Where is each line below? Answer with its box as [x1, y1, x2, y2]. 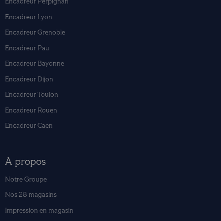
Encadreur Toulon [5, 90, 58, 99]
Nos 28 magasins [5, 190, 57, 199]
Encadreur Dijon [5, 74, 53, 83]
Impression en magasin [5, 206, 74, 215]
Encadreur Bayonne [5, 59, 64, 68]
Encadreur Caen [5, 121, 53, 130]
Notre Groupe [5, 175, 47, 184]
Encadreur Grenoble [5, 28, 65, 37]
